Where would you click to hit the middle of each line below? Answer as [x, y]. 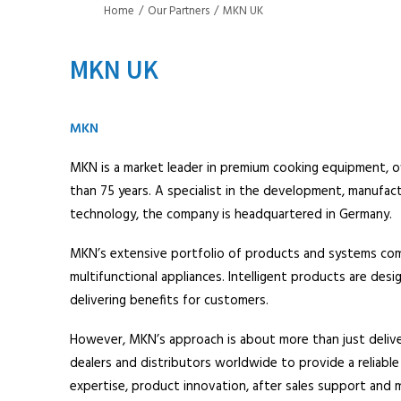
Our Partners [179, 11]
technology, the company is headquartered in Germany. [230, 215]
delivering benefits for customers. [169, 301]
